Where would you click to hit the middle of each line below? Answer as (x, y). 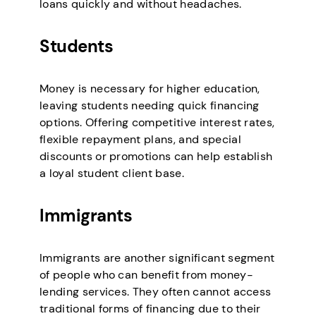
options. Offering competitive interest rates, (157, 122)
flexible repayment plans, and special (140, 139)
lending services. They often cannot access (156, 291)
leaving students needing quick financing (150, 105)
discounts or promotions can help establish (156, 156)
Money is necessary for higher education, (150, 88)
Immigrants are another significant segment (157, 257)
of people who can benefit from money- (146, 274)
